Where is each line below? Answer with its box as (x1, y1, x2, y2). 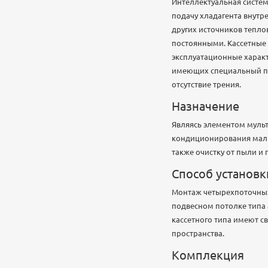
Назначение (172, 99, 239, 113)
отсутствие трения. (172, 80, 241, 89)
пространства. (172, 229, 224, 237)
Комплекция (172, 248, 244, 262)
